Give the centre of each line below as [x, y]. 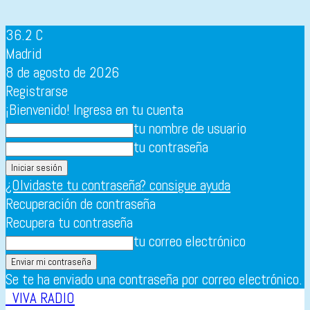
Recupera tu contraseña [69, 222]
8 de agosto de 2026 [62, 72]
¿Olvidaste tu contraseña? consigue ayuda [118, 185]
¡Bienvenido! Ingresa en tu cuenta [94, 110]
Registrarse [37, 91]
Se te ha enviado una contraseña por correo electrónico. [154, 279]
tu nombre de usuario [190, 128]
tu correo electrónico [190, 241]
